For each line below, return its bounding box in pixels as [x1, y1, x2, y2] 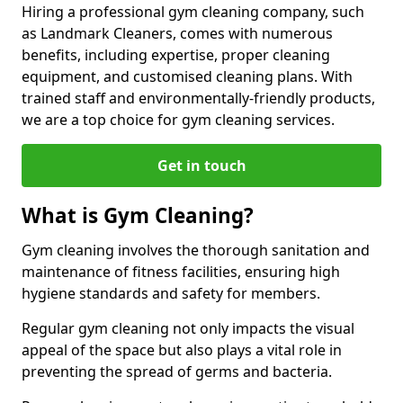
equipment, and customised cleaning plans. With [22, 67, 353, 86]
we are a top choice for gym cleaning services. [22, 110, 335, 130]
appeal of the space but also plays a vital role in [22, 340, 342, 360]
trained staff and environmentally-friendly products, [22, 88, 375, 108]
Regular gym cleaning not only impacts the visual [22, 318, 354, 338]
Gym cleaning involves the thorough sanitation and [22, 240, 370, 260]
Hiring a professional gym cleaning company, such [22, 2, 364, 22]
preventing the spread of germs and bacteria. [22, 362, 332, 381]
